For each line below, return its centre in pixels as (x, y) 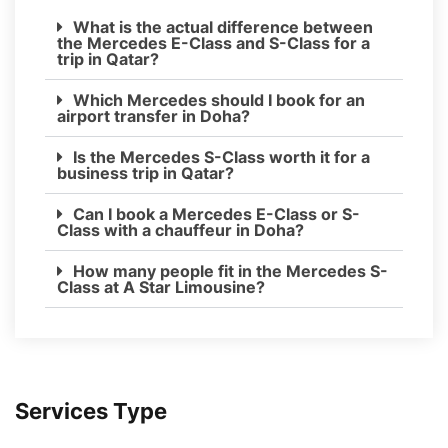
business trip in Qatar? (145, 172)
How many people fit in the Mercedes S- (230, 270)
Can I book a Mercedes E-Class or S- (216, 213)
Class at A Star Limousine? (161, 286)
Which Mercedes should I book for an (219, 99)
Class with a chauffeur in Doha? (180, 229)
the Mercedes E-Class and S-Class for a (213, 42)
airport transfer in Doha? (153, 115)
